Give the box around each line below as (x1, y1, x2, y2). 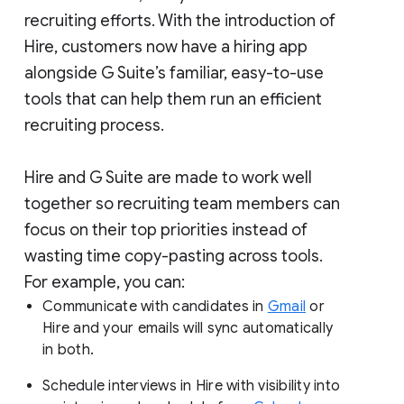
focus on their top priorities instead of (24, 219, 308, 240)
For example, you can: (24, 271, 185, 292)
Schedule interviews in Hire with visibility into (42, 376, 340, 395)
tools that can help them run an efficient (24, 88, 322, 109)
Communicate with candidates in (42, 297, 268, 316)
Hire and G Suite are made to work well (24, 167, 312, 188)
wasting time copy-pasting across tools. (24, 245, 323, 266)
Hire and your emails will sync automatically (42, 318, 333, 337)
